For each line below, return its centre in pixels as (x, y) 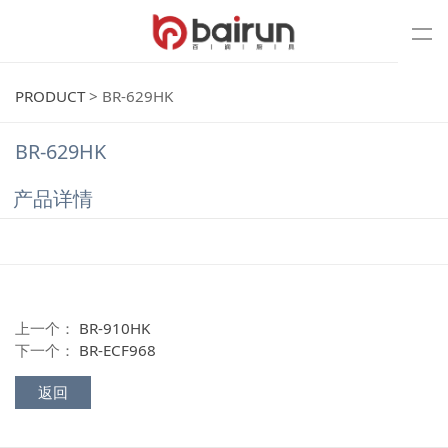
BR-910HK (115, 328)
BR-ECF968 (118, 350)
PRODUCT (50, 96)
